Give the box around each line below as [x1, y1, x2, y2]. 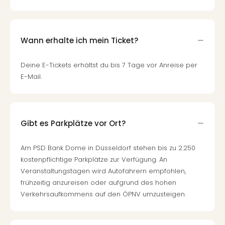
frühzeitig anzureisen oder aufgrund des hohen [21, 178, 176, 187]
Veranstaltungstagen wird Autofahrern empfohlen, [21, 166, 186, 176]
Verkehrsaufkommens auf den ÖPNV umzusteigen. [21, 189, 186, 199]
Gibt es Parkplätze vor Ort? [21, 118, 126, 129]
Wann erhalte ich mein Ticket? [21, 35, 138, 46]
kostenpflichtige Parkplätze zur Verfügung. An [21, 155, 167, 164]
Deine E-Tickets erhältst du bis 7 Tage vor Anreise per [21, 60, 197, 70]
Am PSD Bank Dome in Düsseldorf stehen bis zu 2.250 [21, 143, 195, 153]
